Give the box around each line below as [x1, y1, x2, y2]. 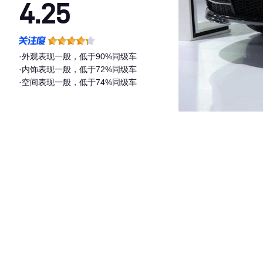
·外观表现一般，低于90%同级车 [19, 52, 137, 61]
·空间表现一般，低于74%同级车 [19, 77, 137, 87]
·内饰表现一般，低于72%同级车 [19, 65, 137, 74]
